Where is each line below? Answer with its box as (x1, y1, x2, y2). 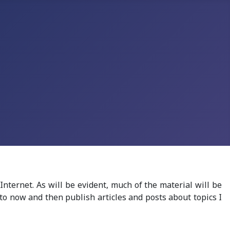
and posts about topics (126, 191, 219, 203)
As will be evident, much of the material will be (36, 179, 222, 191)
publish (65, 191, 98, 203)
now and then (9, 191, 63, 203)
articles (97, 191, 126, 203)
